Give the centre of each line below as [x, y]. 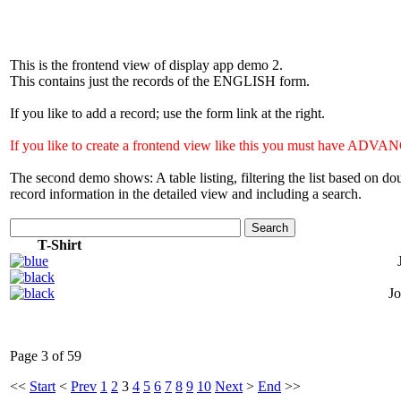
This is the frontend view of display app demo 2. [146, 65]
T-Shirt [59, 245]
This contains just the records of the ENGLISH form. [160, 81]
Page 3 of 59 [46, 356]
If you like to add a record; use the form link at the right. [167, 113]
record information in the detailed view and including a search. [186, 194]
